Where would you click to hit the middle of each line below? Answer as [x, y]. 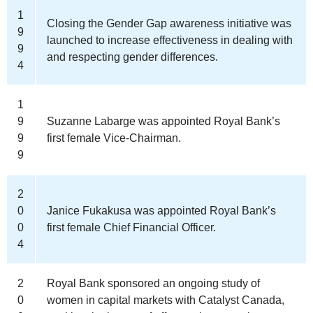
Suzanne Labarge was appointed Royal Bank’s [163, 121]
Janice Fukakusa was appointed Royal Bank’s [161, 210]
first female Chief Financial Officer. [131, 227]
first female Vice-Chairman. [114, 138]
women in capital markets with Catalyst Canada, [166, 300]
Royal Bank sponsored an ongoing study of [153, 283]
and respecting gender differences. [132, 57]
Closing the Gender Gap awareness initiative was [169, 23]
